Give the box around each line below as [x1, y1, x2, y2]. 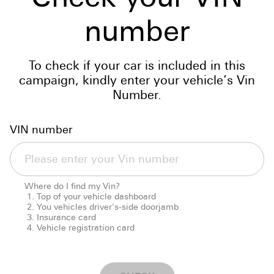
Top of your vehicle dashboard [37, 191, 156, 201]
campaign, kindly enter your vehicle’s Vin [19, 72, 255, 87]
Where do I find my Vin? [24, 180, 120, 191]
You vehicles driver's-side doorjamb [37, 201, 179, 212]
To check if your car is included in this [29, 57, 245, 73]
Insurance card [37, 212, 96, 222]
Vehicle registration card [37, 222, 135, 232]
